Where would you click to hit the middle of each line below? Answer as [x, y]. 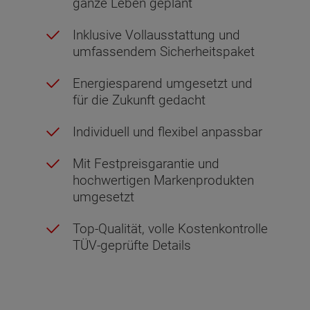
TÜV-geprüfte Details [132, 245]
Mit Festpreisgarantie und [146, 163]
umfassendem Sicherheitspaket [164, 51]
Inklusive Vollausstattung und [156, 35]
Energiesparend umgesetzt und [163, 83]
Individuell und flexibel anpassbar [167, 131]
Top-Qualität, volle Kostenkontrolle [170, 228]
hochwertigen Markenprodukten [163, 180]
